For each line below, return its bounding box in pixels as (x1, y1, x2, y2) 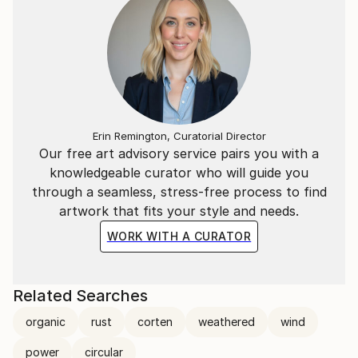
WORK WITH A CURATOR (106, 229, 252, 244)
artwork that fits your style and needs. (59, 203, 299, 220)
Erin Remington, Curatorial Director (92, 129, 266, 143)
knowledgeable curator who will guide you (50, 165, 308, 181)
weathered (198, 315, 255, 329)
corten (137, 315, 173, 329)
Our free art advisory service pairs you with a (39, 145, 319, 162)
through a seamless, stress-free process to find (31, 184, 327, 201)
